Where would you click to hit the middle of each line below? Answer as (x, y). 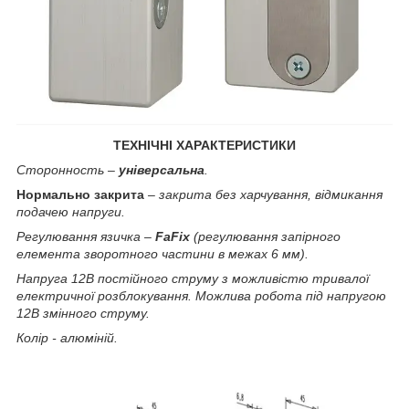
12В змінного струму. (83, 313)
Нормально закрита (80, 194)
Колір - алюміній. (67, 337)
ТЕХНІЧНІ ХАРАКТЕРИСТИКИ (204, 145)
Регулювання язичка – (84, 236)
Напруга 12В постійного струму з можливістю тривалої (193, 278)
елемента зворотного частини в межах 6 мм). (163, 253)
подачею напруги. (71, 211)
